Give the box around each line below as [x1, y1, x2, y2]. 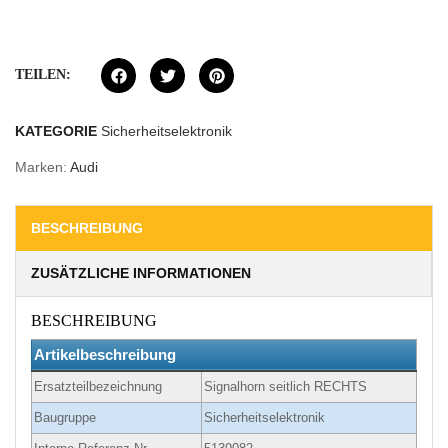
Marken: [15, 159, 70, 176]
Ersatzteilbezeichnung [34, 379, 162, 395]
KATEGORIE [15, 123, 97, 140]
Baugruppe [34, 410, 96, 426]
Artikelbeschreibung [34, 346, 176, 364]
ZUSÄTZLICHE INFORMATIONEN [31, 265, 251, 282]
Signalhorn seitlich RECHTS [204, 379, 367, 395]
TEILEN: [15, 67, 71, 83]
